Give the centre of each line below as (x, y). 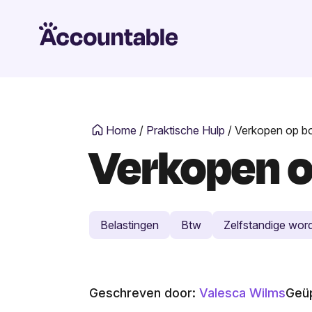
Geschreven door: (144, 293)
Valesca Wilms (242, 293)
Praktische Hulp (186, 130)
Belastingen (130, 225)
